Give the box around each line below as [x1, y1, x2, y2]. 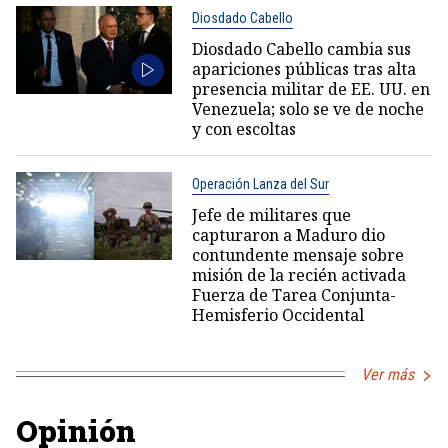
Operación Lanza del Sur [191, 175, 329, 192]
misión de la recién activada [191, 263, 406, 286]
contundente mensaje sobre [191, 243, 404, 266]
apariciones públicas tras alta [191, 57, 416, 80]
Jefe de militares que [191, 203, 351, 226]
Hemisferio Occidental [191, 303, 364, 326]
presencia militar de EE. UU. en [191, 77, 430, 100]
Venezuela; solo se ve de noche [191, 97, 424, 120]
